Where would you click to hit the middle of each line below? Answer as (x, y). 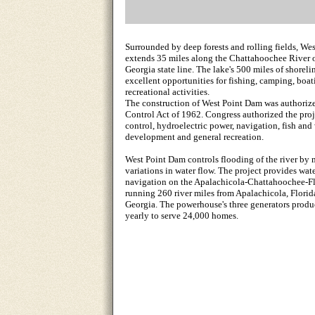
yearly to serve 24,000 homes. (182, 216)
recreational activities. (167, 92)
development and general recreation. (194, 137)
